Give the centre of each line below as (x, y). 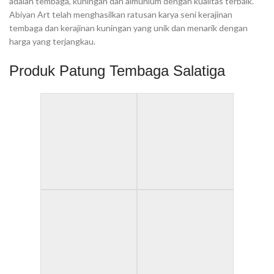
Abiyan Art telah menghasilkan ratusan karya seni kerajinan (121, 14)
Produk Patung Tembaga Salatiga (117, 71)
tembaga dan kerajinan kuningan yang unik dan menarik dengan (128, 28)
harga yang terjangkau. (52, 41)
